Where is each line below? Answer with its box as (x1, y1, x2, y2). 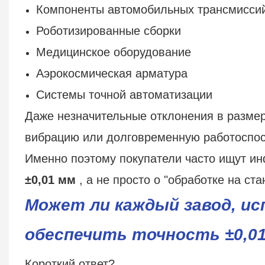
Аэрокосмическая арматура (36, 66, 188, 80)
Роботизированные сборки (36, 24, 182, 37)
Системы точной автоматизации (36, 88, 213, 101)
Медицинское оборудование (36, 45, 192, 59)
